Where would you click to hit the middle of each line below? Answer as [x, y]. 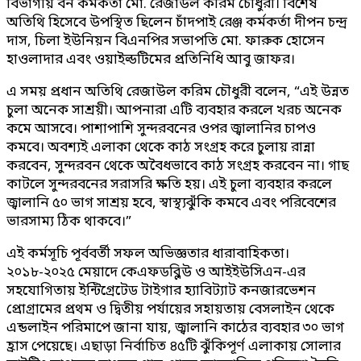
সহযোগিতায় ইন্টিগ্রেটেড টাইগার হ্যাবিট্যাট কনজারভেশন [161, 291]
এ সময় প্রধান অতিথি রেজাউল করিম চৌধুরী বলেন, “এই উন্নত [178, 92]
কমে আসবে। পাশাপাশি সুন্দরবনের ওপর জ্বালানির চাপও [161, 129]
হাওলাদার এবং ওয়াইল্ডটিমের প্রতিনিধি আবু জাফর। [151, 60]
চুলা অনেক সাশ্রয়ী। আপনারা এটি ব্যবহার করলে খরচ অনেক [174, 110]
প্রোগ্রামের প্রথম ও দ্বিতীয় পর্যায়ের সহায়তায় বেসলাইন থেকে [170, 309]
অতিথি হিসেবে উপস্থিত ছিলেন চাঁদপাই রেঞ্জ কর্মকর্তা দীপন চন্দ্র [177, 23]
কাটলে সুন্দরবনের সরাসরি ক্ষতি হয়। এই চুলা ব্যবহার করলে [169, 185]
